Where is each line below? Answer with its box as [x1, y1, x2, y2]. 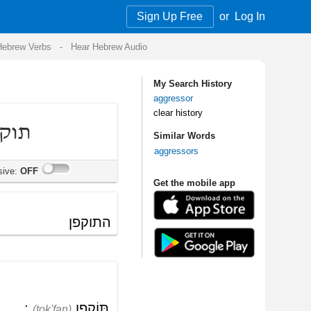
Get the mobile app [24, 148, 92, 157]
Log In [92, 8, 117, 19]
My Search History [24, 65, 90, 74]
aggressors [24, 121, 62, 131]
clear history [24, 90, 65, 99]
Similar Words [24, 108, 76, 118]
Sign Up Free [10, 8, 66, 19]
